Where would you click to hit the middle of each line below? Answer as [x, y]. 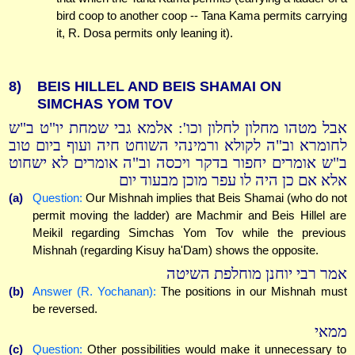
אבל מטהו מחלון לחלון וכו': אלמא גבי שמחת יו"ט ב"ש [177, 128]
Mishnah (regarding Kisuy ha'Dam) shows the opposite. [175, 250]
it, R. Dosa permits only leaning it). [144, 33]
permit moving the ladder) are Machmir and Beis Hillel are [189, 216]
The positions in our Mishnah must [251, 291]
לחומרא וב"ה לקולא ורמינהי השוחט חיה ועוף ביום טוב [177, 146]
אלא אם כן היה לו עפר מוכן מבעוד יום [233, 181]
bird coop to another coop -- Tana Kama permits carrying [201, 16]
